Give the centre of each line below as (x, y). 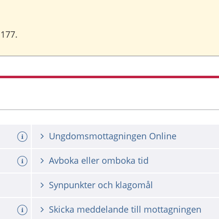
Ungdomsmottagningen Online (113, 136)
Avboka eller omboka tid (99, 160)
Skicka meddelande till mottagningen (125, 209)
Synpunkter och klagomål (101, 185)
